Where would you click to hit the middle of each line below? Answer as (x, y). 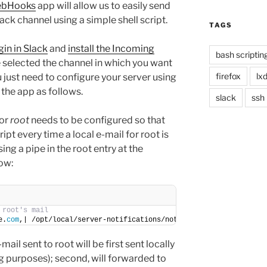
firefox (228, 76)
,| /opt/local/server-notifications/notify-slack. (119, 220)
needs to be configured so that (97, 120)
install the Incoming (111, 48)
